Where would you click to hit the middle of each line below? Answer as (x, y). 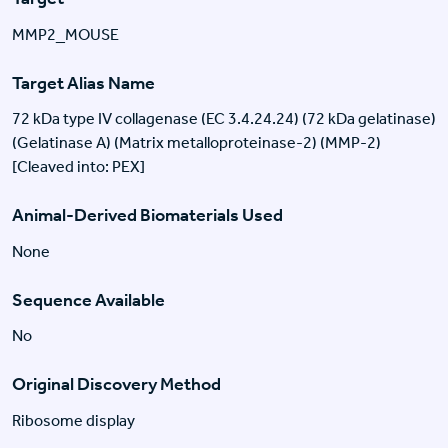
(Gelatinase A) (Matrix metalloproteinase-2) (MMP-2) (196, 143)
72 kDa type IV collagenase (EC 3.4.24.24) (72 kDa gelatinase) (224, 119)
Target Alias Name (83, 82)
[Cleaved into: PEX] (78, 167)
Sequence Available (88, 299)
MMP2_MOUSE (65, 34)
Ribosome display (73, 420)
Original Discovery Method (116, 384)
